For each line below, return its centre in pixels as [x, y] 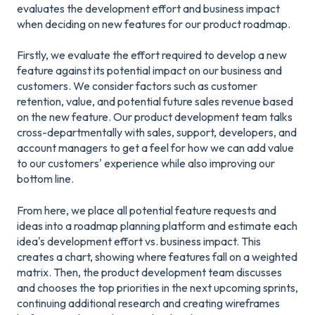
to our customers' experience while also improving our [146, 163]
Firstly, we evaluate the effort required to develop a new [152, 55]
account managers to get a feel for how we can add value [155, 148]
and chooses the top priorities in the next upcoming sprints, [157, 287]
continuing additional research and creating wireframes [148, 303]
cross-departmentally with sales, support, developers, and [157, 133]
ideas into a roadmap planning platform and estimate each [157, 225]
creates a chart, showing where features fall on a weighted [157, 256]
